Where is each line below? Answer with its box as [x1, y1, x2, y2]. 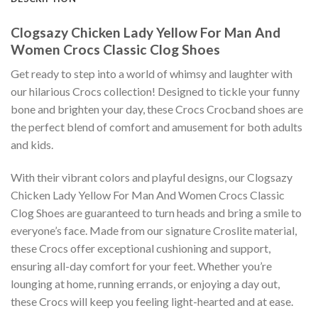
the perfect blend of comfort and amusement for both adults [11, 120, 302, 134]
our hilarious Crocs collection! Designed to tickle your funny [11, 84, 300, 99]
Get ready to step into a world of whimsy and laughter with [11, 67, 292, 81]
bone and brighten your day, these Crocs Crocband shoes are [11, 102, 303, 116]
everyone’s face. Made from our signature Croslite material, [11, 224, 297, 238]
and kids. [11, 138, 53, 152]
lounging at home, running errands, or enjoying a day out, [11, 277, 280, 291]
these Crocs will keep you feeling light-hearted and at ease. [11, 295, 293, 309]
